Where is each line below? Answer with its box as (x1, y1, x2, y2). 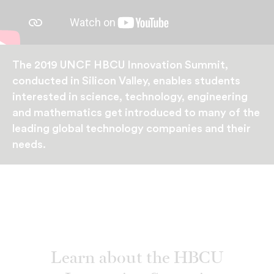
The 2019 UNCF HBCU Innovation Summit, (12, 59, 228, 71)
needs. (12, 139, 46, 150)
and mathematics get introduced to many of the (12, 107, 260, 119)
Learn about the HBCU (50, 251, 224, 267)
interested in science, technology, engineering (12, 91, 248, 103)
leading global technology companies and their (12, 123, 251, 135)
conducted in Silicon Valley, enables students (12, 75, 240, 87)
